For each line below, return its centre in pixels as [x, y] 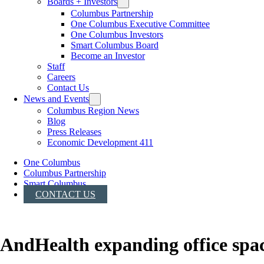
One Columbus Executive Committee [140, 24]
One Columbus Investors [117, 35]
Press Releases [74, 132]
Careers [61, 77]
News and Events [56, 99]
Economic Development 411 [100, 143]
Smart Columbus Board [115, 45]
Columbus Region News [93, 111]
